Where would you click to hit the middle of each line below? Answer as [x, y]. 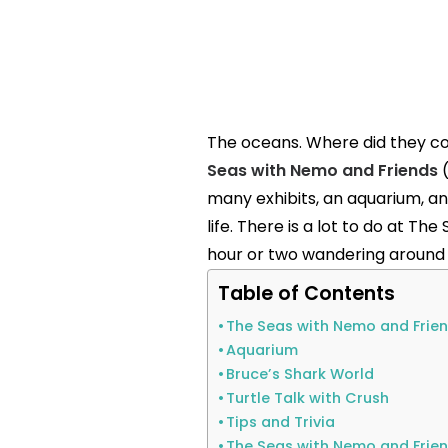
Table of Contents [306, 294]
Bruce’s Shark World [300, 374]
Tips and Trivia [281, 422]
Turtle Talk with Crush [308, 398]
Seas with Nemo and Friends [322, 170]
